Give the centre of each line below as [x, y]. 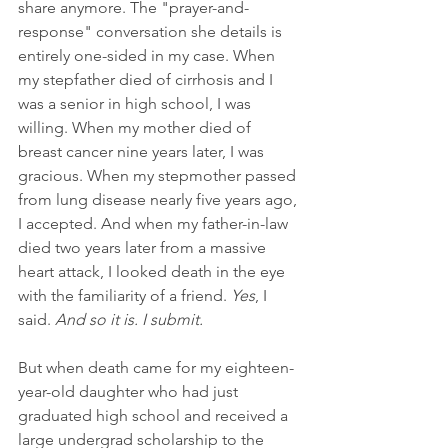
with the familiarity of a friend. [124, 295]
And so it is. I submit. [129, 319]
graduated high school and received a [155, 415]
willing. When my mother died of [136, 127]
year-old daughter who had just [130, 391]
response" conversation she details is [152, 31]
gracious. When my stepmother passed [159, 175]
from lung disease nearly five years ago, [159, 199]
